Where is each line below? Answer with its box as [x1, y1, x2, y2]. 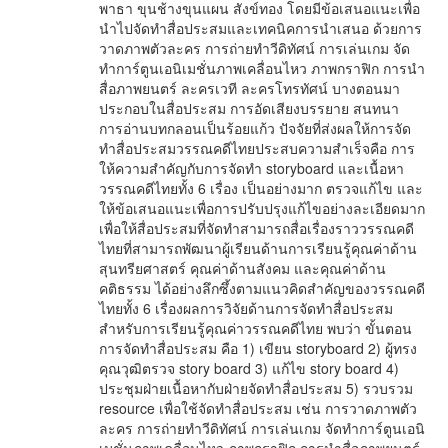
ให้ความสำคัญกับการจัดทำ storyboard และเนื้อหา [99, 158, 404, 178]
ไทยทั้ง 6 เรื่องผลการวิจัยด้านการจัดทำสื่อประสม [99, 298, 393, 318]
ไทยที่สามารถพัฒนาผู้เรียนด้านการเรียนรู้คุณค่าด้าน [99, 238, 417, 258]
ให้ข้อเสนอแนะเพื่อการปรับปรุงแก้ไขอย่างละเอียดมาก [99, 198, 425, 218]
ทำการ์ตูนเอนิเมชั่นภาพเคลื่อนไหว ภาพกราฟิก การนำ [99, 58, 425, 78]
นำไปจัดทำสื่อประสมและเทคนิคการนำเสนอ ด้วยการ [99, 18, 422, 38]
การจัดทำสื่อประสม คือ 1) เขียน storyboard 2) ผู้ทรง [99, 338, 417, 358]
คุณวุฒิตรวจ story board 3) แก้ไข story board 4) [99, 358, 399, 378]
